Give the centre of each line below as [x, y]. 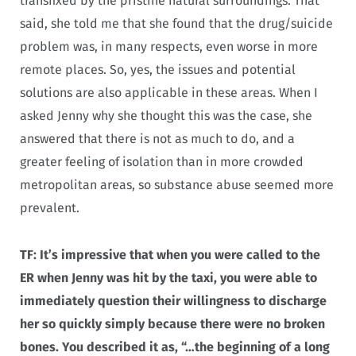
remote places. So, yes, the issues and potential [158, 69]
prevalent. [51, 207]
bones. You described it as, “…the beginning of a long [175, 346]
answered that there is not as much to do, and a [157, 138]
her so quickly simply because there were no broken [172, 323]
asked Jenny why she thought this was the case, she [166, 115]
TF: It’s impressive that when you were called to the [170, 254]
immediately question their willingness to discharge [173, 300]
